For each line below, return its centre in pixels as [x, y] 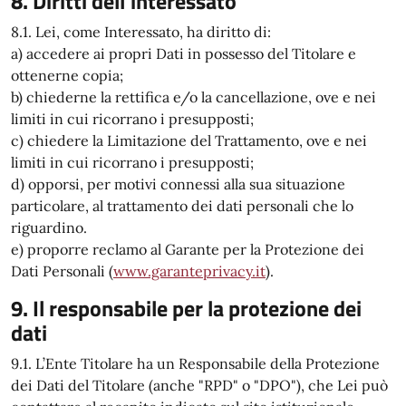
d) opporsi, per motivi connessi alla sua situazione [178, 184]
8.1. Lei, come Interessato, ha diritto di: [141, 32]
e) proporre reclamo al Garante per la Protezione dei [188, 249]
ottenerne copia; [67, 75]
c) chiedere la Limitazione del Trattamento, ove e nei [189, 140]
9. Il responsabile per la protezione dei [186, 308]
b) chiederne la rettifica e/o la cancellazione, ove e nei [193, 97]
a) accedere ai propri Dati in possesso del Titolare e [184, 53]
